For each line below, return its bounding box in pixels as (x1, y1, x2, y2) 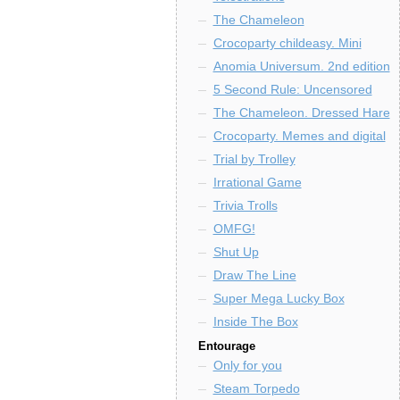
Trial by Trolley (212, 152, 296, 166)
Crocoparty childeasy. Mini (212, 36, 362, 50)
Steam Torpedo (212, 381, 300, 396)
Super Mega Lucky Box (212, 291, 345, 305)
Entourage (197, 339, 255, 353)
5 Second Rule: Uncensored (212, 82, 372, 96)
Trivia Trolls (212, 198, 278, 212)
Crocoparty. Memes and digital (212, 129, 386, 143)
